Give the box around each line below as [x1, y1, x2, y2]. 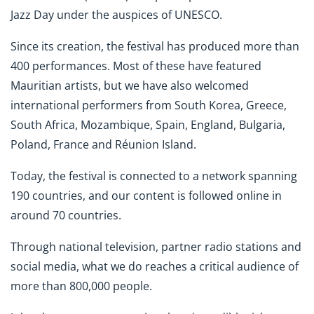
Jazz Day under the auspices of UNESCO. [11, 7, 222, 23]
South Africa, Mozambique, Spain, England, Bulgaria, [11, 117, 285, 133]
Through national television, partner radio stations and [11, 238, 301, 254]
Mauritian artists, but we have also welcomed [11, 78, 249, 94]
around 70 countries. [11, 207, 121, 224]
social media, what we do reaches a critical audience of [11, 258, 299, 274]
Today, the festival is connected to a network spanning [11, 168, 297, 184]
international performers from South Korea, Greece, [11, 97, 287, 114]
